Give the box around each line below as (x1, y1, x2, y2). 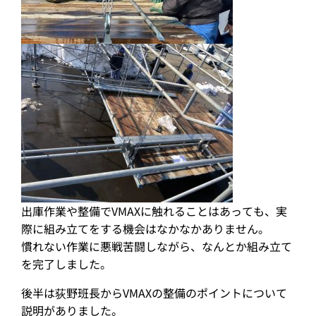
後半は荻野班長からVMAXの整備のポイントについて (21, 284, 287, 301)
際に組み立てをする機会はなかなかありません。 (21, 220, 269, 237)
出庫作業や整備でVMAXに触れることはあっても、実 (21, 202, 287, 219)
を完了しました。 (21, 255, 111, 272)
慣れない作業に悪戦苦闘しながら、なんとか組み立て (21, 238, 292, 255)
